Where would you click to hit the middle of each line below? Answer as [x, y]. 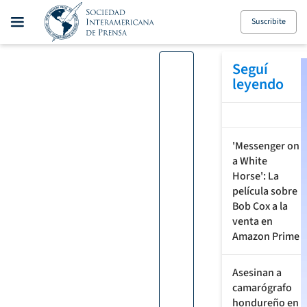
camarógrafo [262, 288]
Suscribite [269, 22]
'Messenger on [266, 146]
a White [250, 161]
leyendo [258, 85]
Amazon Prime [266, 237]
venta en [253, 222]
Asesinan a [257, 273]
